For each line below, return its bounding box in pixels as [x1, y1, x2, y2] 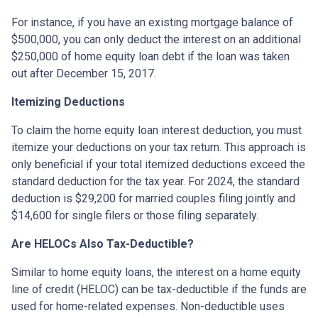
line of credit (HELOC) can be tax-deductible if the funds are [11, 282, 307, 296]
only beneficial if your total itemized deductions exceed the [11, 157, 305, 171]
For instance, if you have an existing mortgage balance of [11, 15, 293, 29]
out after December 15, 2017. [11, 66, 156, 80]
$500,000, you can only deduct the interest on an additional [11, 32, 301, 46]
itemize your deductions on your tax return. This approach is [11, 140, 306, 154]
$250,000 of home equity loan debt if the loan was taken [11, 49, 290, 63]
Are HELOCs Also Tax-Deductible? [11, 236, 194, 251]
